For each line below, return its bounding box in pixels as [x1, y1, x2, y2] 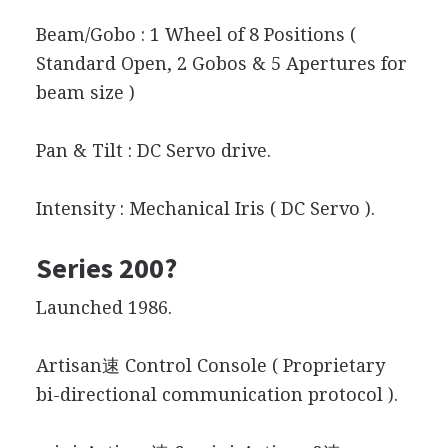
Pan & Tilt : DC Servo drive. [35, 139, 271, 161]
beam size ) [35, 81, 135, 103]
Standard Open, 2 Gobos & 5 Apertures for [35, 52, 407, 74]
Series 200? [35, 249, 177, 286]
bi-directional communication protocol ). [35, 383, 398, 405]
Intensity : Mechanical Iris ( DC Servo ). [35, 197, 375, 219]
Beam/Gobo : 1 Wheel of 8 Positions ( [35, 23, 356, 45]
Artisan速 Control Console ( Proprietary [35, 354, 385, 376]
